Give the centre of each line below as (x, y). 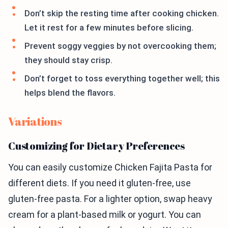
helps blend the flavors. (70, 93)
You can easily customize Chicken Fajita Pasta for (110, 167)
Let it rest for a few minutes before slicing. (109, 28)
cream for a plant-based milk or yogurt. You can (105, 215)
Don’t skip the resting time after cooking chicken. (122, 13)
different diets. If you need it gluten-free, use (99, 183)
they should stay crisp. (68, 60)
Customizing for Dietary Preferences (96, 146)
